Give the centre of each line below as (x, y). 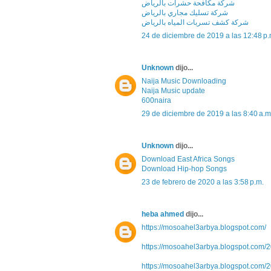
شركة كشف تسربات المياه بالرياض (195, 23)
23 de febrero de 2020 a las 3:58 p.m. (203, 182)
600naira (156, 101)
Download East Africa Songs (188, 159)
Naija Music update (173, 91)
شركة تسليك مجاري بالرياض (185, 13)
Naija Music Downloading (184, 81)
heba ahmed (163, 214)
